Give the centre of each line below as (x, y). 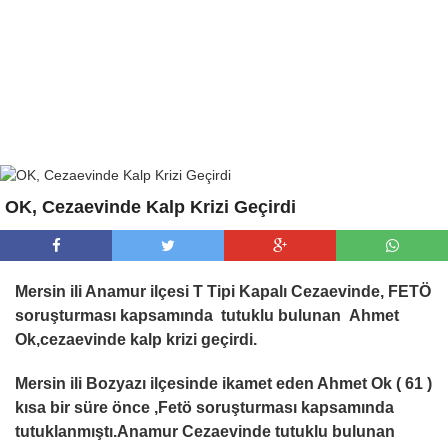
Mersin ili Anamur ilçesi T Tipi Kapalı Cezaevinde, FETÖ (223, 291)
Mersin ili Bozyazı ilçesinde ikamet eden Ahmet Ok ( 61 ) (223, 383)
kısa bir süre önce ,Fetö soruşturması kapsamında (204, 407)
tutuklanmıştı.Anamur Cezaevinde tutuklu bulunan (205, 431)
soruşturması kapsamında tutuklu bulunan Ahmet (207, 315)
